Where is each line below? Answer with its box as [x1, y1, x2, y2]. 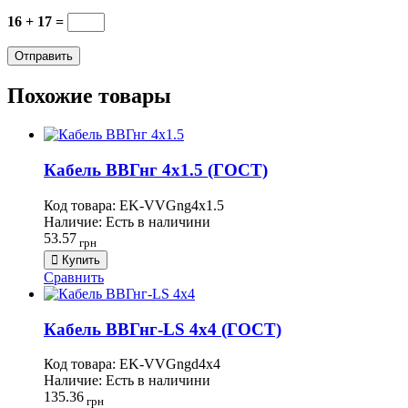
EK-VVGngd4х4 [119, 356, 220, 372]
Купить [62, 252, 100, 267]
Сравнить [44, 269, 104, 285]
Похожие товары [7, 84, 171, 108]
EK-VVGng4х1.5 [119, 197, 224, 213]
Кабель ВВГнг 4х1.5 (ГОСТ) [44, 159, 268, 179]
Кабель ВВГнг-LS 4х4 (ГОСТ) [44, 319, 281, 339]
